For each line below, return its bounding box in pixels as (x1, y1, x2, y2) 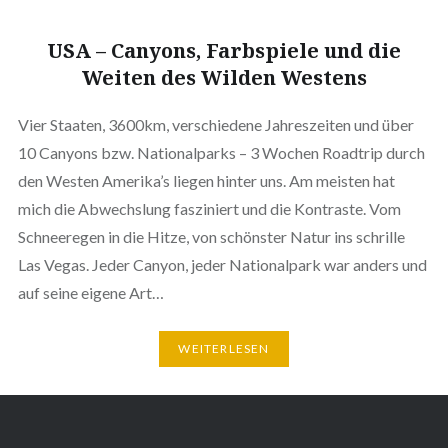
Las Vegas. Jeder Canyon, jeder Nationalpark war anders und (17, 254, 427, 274)
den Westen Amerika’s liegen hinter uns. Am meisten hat (17, 170, 395, 190)
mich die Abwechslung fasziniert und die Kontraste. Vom (17, 198, 401, 218)
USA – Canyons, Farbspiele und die (47, 36, 401, 64)
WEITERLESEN (178, 341, 270, 357)
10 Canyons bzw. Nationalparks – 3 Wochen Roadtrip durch (17, 142, 425, 162)
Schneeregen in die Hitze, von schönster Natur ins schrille (17, 226, 405, 246)
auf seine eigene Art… (17, 282, 164, 302)
